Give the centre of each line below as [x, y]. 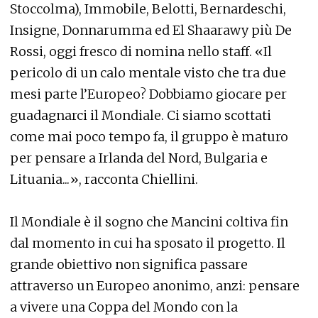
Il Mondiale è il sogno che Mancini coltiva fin [149, 222]
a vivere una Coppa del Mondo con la [124, 307]
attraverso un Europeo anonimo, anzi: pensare [155, 286]
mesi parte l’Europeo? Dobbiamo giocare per [148, 94]
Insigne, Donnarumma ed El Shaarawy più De [151, 30]
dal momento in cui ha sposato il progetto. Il [148, 243]
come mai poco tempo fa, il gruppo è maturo [149, 137]
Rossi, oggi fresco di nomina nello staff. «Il [141, 51]
